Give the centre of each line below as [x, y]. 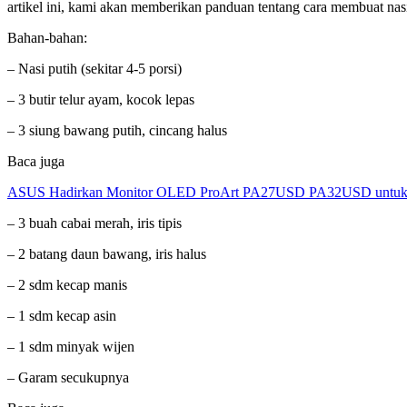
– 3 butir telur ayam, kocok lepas [101, 99]
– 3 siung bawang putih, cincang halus [117, 130]
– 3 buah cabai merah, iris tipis [94, 223]
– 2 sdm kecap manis [67, 284]
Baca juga [36, 161]
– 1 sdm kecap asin [62, 315]
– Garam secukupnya [68, 377]
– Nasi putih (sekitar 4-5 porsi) [94, 68]
